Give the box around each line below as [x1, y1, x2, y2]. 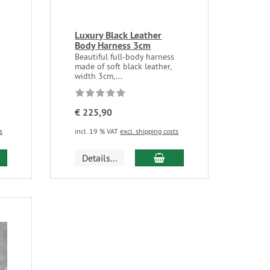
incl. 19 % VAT [75, 127, 121, 136]
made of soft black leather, [75, 61, 172, 72]
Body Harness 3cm [75, 39, 151, 52]
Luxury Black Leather [75, 29, 162, 42]
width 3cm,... [75, 71, 123, 82]
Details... [82, 152, 118, 165]
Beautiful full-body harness [75, 51, 175, 63]
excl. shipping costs [120, 127, 179, 136]
